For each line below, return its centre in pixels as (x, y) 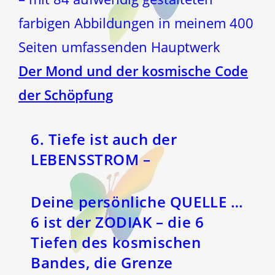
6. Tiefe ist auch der (104, 139)
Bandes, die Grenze (102, 262)
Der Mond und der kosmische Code (133, 70)
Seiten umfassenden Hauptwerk (119, 46)
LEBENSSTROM (87, 159)
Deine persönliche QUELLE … (137, 201)
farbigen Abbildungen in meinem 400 (136, 22)
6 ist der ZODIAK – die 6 (118, 222)
